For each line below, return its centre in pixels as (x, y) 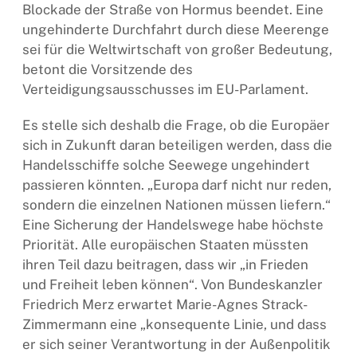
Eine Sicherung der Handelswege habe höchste (173, 224)
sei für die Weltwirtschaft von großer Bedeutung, (177, 49)
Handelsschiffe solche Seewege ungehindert (166, 165)
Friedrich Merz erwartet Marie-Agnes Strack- (165, 304)
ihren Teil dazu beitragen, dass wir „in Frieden (165, 264)
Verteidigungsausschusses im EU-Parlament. (165, 89)
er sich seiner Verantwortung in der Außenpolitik (177, 344)
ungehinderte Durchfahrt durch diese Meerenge (176, 29)
